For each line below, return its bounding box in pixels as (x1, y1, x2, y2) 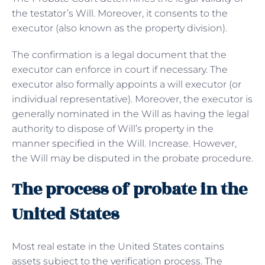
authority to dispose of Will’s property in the (12, 122, 214, 134)
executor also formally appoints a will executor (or (12, 78, 241, 90)
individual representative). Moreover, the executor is (12, 93, 253, 105)
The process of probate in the (12, 176, 247, 202)
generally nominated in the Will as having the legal (12, 108, 249, 119)
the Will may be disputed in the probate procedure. (12, 152, 253, 164)
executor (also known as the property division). (12, 22, 230, 34)
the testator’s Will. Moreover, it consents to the (12, 7, 228, 19)
